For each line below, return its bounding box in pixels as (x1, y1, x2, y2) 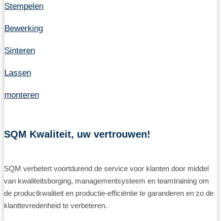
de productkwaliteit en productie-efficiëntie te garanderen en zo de (4, 189, 214, 198)
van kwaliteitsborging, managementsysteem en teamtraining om (4, 177, 209, 185)
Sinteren (4, 45, 35, 55)
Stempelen (4, 1, 43, 11)
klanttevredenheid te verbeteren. (4, 201, 107, 210)
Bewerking (4, 23, 43, 33)
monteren (4, 90, 39, 100)
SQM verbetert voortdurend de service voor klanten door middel (4, 164, 209, 173)
